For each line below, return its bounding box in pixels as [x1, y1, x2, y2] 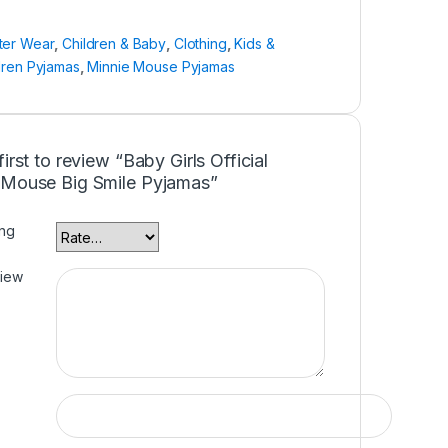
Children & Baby [62, 35, 167, 53]
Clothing [173, 35, 227, 53]
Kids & [234, 35, 275, 53]
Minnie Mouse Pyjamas [87, 58, 235, 76]
